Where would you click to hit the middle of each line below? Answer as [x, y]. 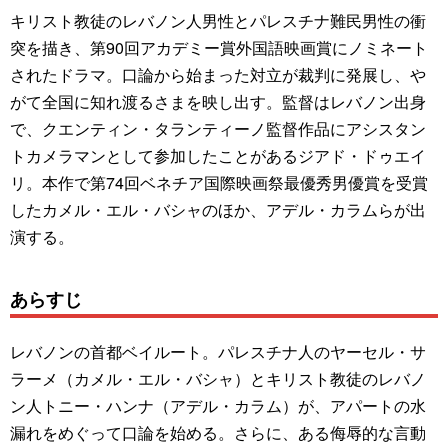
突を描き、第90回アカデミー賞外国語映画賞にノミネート [219, 47]
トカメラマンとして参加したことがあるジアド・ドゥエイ [218, 155]
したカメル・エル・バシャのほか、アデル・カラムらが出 [218, 209]
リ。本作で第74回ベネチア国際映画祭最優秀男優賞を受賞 [219, 182]
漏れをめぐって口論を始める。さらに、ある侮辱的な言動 [218, 432]
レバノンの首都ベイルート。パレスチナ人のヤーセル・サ [218, 351]
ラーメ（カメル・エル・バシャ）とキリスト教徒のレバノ [218, 378]
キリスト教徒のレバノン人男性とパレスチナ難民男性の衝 [218, 20]
